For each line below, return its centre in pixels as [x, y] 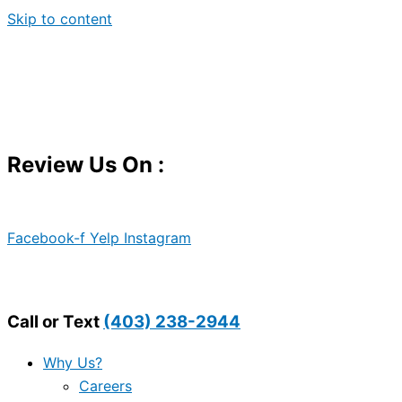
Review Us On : [86, 164]
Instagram [157, 237]
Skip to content [60, 19]
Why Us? [73, 362]
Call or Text [55, 322]
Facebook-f [46, 237]
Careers [105, 385]
